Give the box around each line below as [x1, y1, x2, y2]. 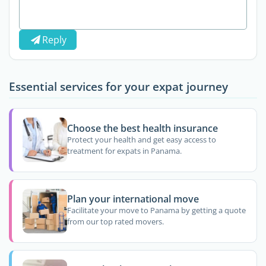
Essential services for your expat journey [9, 78, 228, 94]
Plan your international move [66, 192, 199, 206]
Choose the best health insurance [66, 121, 218, 135]
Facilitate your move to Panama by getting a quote [66, 205, 246, 216]
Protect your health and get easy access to [66, 134, 216, 145]
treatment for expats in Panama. [66, 145, 182, 157]
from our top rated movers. [66, 216, 164, 227]
